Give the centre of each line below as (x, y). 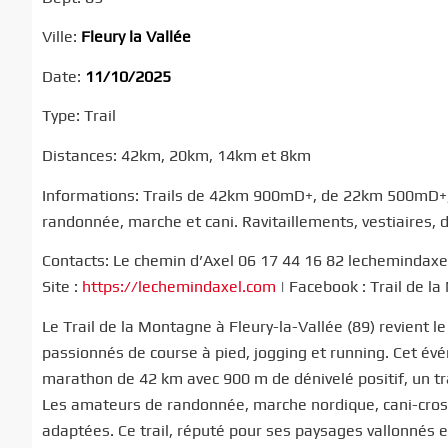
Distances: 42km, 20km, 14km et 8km (176, 155)
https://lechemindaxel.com (179, 287)
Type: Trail (79, 116)
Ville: (61, 37)
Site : (62, 287)
